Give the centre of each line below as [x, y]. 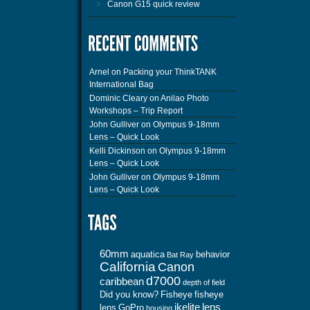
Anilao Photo [185, 98]
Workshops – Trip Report [136, 110]
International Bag [121, 84]
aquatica [148, 254]
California [128, 266]
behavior [213, 254]
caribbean [122, 281]
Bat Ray [180, 254]
